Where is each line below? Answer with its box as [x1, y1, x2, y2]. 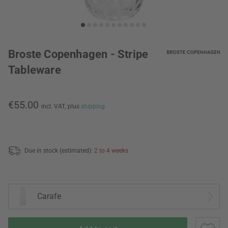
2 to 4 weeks [94, 147, 128, 154]
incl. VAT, [41, 103, 66, 110]
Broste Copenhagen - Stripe [8, 48, 149, 61]
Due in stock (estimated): [24, 147, 94, 154]
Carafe [37, 191, 61, 202]
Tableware [8, 64, 61, 76]
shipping [81, 103, 105, 110]
